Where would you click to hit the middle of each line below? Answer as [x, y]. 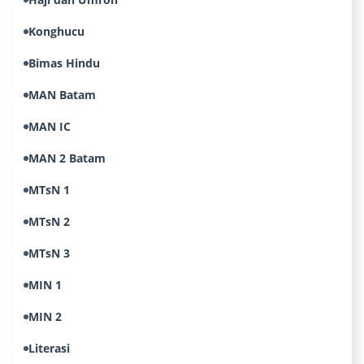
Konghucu [56, 31]
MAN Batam [62, 95]
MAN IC [50, 126]
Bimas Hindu [64, 63]
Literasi [49, 348]
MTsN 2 [49, 221]
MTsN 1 [49, 190]
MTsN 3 [49, 253]
